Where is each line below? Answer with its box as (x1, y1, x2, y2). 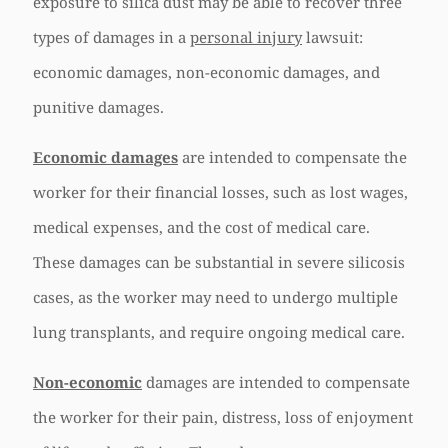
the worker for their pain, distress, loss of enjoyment (33, 407, 413, 427)
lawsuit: (302, 27, 363, 47)
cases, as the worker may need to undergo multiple (33, 287, 398, 307)
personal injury (190, 27, 302, 47)
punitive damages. (33, 97, 164, 117)
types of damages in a (33, 27, 190, 47)
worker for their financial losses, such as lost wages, (33, 182, 408, 202)
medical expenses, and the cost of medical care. (33, 217, 370, 237)
